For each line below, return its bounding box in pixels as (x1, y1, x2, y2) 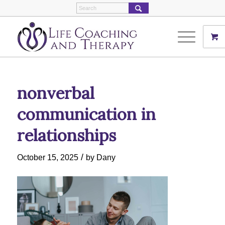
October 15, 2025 (17, 153, 78, 162)
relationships (17, 125, 116, 146)
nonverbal (17, 82, 94, 103)
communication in (17, 103, 156, 125)
